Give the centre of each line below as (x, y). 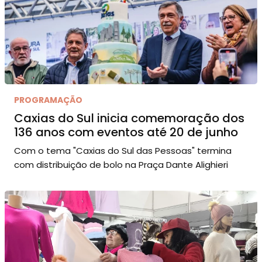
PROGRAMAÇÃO (48, 100)
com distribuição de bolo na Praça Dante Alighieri (121, 164)
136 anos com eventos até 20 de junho (126, 132)
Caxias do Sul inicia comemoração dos (129, 118)
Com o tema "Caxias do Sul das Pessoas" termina (123, 150)
